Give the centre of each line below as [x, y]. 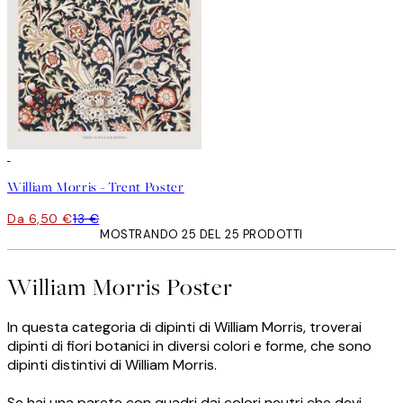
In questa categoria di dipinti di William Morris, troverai [184, 327]
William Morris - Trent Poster [96, 188]
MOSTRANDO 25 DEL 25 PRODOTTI [201, 235]
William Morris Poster [120, 287]
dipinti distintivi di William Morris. [112, 364]
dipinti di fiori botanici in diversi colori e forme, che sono [189, 345]
